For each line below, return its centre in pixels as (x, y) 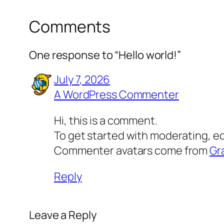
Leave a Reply (63, 215)
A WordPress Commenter (116, 94)
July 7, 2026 (82, 79)
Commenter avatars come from (132, 150)
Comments (70, 27)
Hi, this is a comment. (106, 120)
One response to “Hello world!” (105, 55)
